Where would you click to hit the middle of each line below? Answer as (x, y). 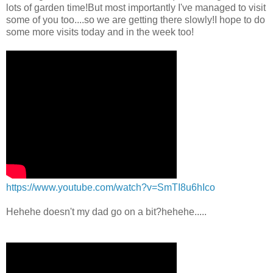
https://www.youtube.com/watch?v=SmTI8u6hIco (111, 187)
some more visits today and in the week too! (100, 32)
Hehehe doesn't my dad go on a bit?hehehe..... (106, 211)
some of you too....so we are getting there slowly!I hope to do (136, 19)
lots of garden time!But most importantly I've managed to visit (136, 7)
